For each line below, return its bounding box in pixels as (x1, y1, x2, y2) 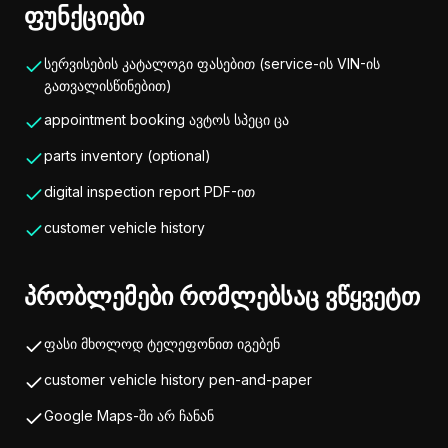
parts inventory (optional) (44, 147, 211, 164)
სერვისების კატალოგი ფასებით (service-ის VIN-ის (44, 55, 380, 72)
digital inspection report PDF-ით (44, 183, 255, 200)
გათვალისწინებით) (44, 77, 172, 94)
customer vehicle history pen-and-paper (44, 371, 312, 388)
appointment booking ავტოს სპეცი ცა (44, 111, 289, 128)
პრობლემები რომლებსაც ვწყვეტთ (24, 282, 420, 311)
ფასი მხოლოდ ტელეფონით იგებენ (44, 335, 280, 352)
